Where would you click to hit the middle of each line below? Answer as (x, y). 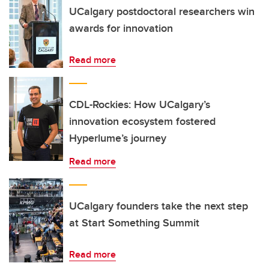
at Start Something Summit (134, 223)
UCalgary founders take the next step (159, 206)
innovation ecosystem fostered (142, 121)
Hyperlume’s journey (118, 138)
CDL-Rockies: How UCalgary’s (140, 104)
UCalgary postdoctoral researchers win (162, 11)
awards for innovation (121, 28)
